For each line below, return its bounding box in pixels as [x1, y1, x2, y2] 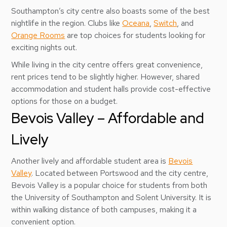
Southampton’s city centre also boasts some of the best [11, 6, 210, 16]
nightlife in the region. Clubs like [11, 18, 123, 28]
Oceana [122, 18, 150, 28]
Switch [154, 18, 177, 28]
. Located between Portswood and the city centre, [31, 168, 209, 178]
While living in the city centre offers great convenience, [11, 59, 203, 70]
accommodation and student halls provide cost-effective [11, 84, 211, 94]
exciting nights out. [11, 42, 80, 53]
